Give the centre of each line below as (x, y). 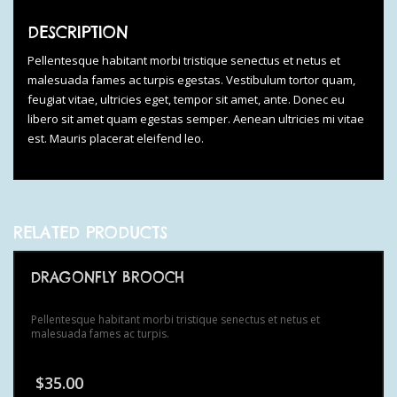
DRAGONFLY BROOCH (108, 277)
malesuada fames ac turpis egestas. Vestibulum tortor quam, (191, 79)
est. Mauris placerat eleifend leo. (116, 138)
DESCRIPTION (78, 32)
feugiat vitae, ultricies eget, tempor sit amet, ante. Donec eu (186, 99)
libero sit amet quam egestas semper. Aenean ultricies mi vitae (196, 118)
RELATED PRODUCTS (90, 232)
